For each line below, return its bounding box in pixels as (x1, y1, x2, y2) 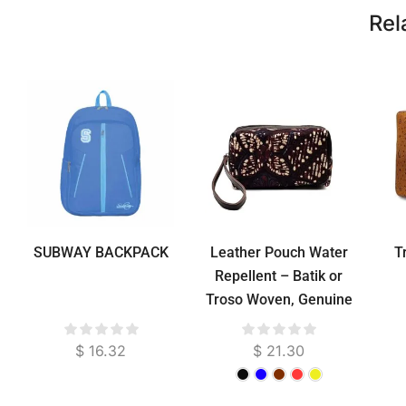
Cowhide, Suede (226, 314, 332, 333)
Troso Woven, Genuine (205, 291, 353, 309)
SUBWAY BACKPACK (33, 244, 169, 262)
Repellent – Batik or (215, 267, 343, 285)
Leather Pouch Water (209, 244, 348, 262)
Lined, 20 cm (237, 338, 321, 356)
